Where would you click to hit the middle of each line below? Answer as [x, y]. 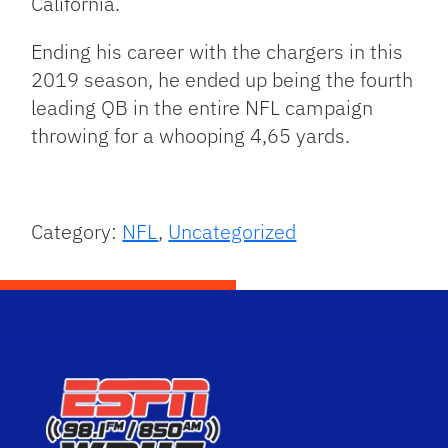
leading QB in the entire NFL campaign [202, 108]
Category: [77, 232]
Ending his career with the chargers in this [217, 52]
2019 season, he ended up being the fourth [222, 80]
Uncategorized [232, 232]
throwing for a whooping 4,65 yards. [191, 136]
